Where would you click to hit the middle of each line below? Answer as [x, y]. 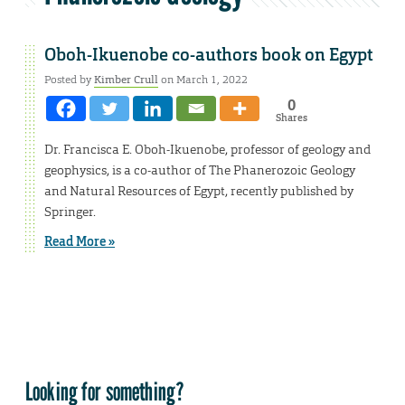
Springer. [70, 212]
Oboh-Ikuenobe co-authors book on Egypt [208, 56]
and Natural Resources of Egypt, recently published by [199, 191]
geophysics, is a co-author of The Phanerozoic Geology [200, 170]
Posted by [69, 80]
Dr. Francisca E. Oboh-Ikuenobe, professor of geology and [207, 150]
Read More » [80, 242]
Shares [291, 118]
